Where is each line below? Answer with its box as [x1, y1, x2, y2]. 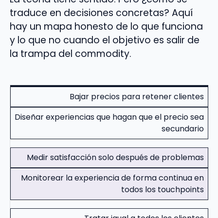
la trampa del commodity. [10, 47, 131, 60]
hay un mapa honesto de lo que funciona [10, 19, 203, 33]
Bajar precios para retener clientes [70, 91, 204, 102]
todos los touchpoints [121, 183, 204, 195]
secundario [162, 123, 204, 134]
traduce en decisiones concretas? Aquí [10, 6, 193, 19]
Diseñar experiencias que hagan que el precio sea [15, 111, 204, 123]
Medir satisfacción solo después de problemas [27, 151, 204, 163]
